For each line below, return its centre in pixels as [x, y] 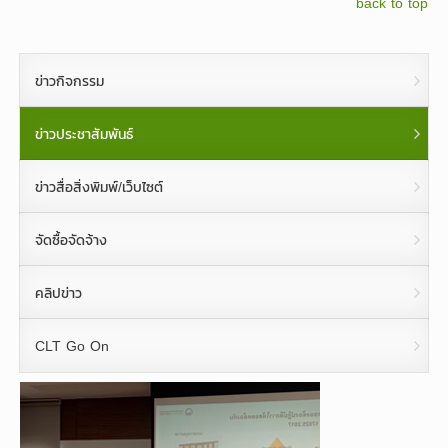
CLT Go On [72, 346]
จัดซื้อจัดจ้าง [71, 240]
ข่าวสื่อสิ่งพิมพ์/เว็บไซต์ [99, 187]
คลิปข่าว [58, 293]
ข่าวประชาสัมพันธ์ [84, 134]
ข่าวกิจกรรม [69, 81]
